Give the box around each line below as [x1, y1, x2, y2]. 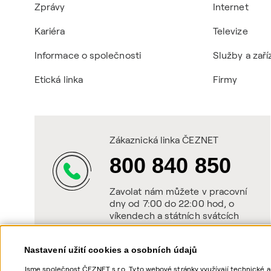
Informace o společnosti [34, 49, 141, 61]
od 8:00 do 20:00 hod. [109, 221, 209, 233]
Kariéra [34, 25, 65, 37]
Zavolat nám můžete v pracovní [109, 185, 247, 197]
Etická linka [34, 73, 83, 85]
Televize [213, 25, 248, 37]
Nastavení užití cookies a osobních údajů [24, 245, 198, 255]
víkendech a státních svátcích [109, 209, 240, 221]
